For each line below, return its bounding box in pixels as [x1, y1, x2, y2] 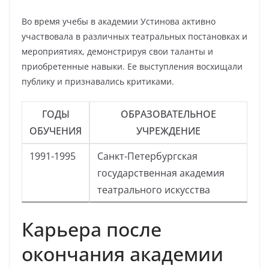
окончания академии [22, 241, 223, 267]
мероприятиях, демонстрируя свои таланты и [22, 46, 213, 57]
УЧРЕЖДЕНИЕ [136, 124, 201, 138]
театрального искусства [97, 183, 210, 196]
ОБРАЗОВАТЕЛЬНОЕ [121, 107, 216, 121]
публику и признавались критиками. [22, 76, 174, 87]
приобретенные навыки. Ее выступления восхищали [22, 61, 243, 72]
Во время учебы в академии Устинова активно [22, 16, 216, 27]
